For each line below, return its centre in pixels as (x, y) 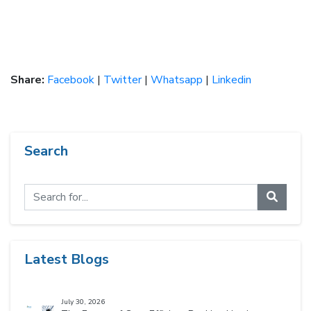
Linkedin (232, 80)
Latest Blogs (67, 260)
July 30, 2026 (83, 302)
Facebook (71, 80)
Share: (27, 80)
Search (46, 151)
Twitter (123, 80)
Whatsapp (177, 80)
